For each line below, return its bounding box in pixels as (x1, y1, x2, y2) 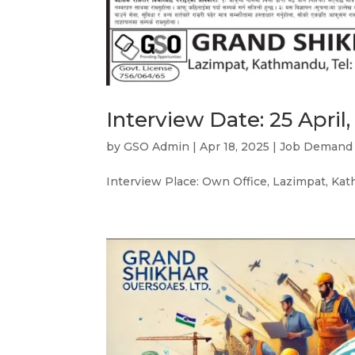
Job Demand (280, 139, 353, 154)
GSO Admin (124, 139, 190, 154)
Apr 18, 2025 (200, 139, 270, 154)
